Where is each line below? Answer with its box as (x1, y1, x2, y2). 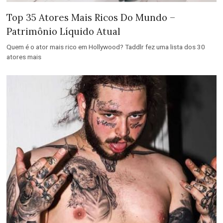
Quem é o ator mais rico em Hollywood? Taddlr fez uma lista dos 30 (6, 43, 206, 51)
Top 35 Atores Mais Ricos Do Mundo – (6, 11, 176, 24)
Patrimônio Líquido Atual (6, 25, 121, 38)
